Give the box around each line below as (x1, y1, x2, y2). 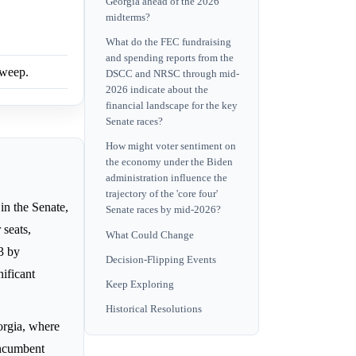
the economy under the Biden (106, 157, 233, 168)
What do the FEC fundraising (106, 37, 231, 48)
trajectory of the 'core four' (106, 188, 218, 200)
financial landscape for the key (106, 100, 238, 112)
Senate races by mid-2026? (106, 204, 221, 216)
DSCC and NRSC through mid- (106, 68, 239, 80)
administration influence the (106, 172, 227, 184)
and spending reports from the (106, 52, 234, 64)
